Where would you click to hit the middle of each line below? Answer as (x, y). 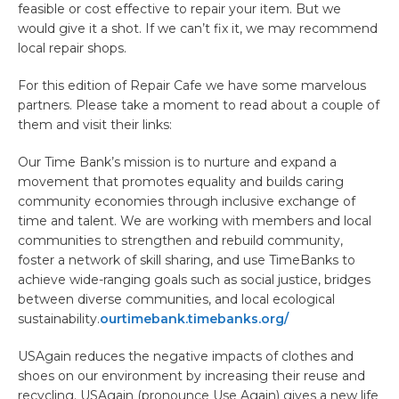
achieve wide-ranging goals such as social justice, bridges (194, 280)
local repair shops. (72, 49)
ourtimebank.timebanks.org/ (194, 319)
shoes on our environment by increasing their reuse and (191, 376)
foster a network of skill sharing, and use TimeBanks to (187, 261)
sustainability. (59, 319)
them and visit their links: (95, 125)
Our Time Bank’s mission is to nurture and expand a (177, 163)
